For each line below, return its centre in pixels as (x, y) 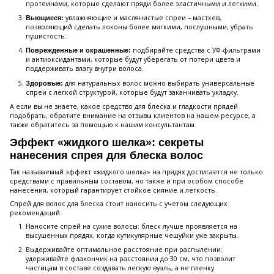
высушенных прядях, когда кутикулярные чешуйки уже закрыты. (132, 235)
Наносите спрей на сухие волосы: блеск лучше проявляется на (131, 226)
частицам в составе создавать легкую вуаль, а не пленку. (121, 268)
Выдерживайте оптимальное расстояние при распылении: (124, 250)
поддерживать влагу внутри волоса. (85, 69)
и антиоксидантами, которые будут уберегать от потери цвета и (133, 60)
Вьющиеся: (45, 18)
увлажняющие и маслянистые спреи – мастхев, (143, 18)
